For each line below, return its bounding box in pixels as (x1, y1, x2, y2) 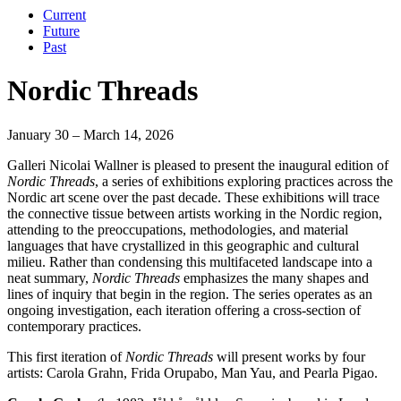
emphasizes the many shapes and (180, 269, 369, 286)
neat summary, (7, 269, 92, 286)
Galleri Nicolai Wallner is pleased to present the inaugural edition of (7, 157, 388, 173)
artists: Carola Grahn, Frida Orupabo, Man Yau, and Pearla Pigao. (7, 364, 378, 380)
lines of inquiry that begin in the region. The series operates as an (7, 286, 372, 302)
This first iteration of (7, 348, 125, 364)
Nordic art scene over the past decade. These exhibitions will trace (7, 189, 380, 205)
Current (43, 6, 86, 22)
